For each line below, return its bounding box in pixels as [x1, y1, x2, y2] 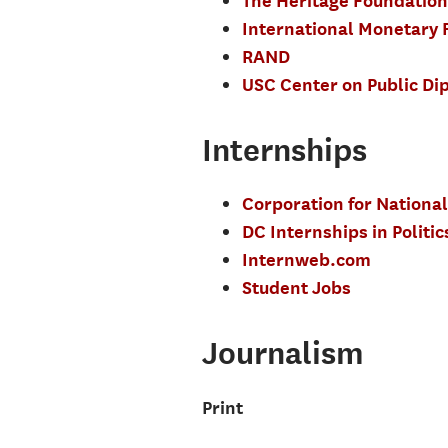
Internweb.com [241, 249, 371, 270]
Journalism [201, 334, 364, 371]
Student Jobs [241, 277, 351, 298]
